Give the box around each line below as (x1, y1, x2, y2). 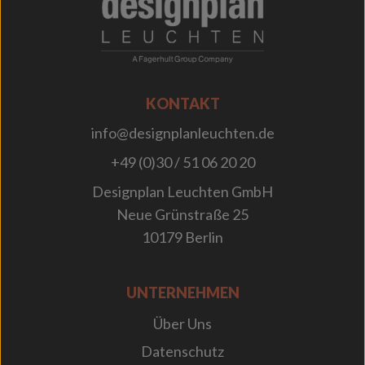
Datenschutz (141, 342, 224, 361)
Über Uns (153, 314, 212, 333)
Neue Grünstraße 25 (117, 205, 248, 224)
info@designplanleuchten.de (90, 124, 275, 143)
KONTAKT (145, 95, 220, 113)
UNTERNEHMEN (125, 284, 240, 302)
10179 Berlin (142, 228, 223, 247)
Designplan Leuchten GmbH (92, 182, 273, 201)
